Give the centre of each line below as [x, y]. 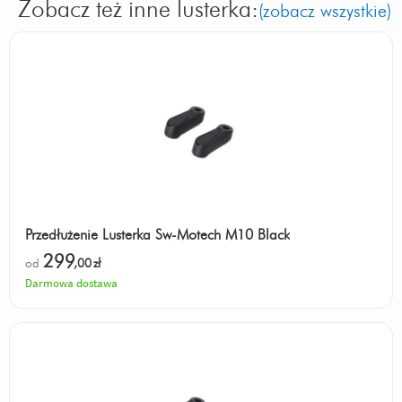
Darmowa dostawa [71, 284]
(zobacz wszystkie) [325, 11]
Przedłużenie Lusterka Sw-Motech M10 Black [157, 235]
